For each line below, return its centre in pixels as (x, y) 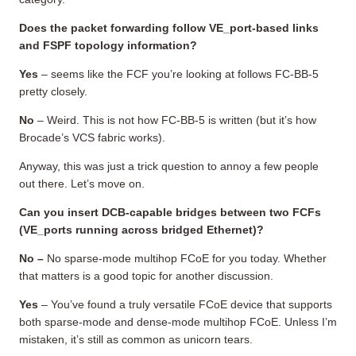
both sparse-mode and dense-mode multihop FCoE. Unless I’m (178, 321)
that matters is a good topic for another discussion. (146, 275)
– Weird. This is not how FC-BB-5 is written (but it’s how (175, 120)
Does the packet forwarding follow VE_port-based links (169, 27)
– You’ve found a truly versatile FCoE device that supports (185, 304)
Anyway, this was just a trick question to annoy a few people (169, 166)
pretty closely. (53, 91)
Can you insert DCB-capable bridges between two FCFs (170, 212)
